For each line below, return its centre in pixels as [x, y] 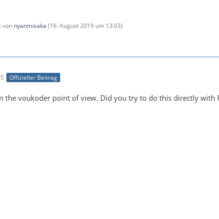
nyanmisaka [30, 26]
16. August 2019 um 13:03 [85, 26]
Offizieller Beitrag [33, 77]
